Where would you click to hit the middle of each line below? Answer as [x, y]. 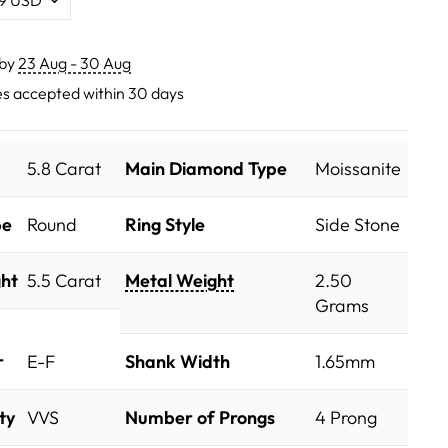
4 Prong [346, 418]
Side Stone [357, 225]
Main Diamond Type [206, 169]
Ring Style [165, 225]
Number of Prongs [200, 418]
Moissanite [358, 169]
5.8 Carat [64, 169]
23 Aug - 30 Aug [74, 62]
